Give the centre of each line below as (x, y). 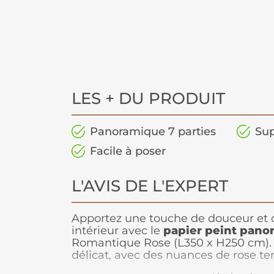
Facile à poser (128, 151)
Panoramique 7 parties (153, 132)
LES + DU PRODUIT (148, 99)
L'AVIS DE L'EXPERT (150, 186)
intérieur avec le (117, 231)
